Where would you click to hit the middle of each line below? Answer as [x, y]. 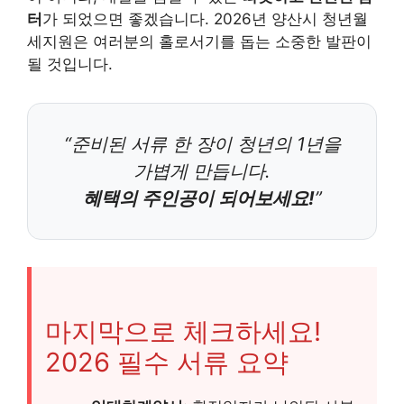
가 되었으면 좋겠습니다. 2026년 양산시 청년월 [205, 18]
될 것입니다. [70, 64]
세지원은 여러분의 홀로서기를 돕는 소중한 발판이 [199, 41]
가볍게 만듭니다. [202, 170]
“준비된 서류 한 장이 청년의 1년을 [202, 143]
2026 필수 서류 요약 [167, 362]
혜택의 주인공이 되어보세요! [198, 197]
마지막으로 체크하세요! [183, 331]
